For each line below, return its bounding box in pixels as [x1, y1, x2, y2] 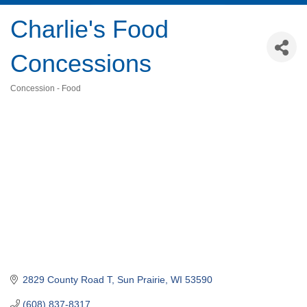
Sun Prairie [116, 273, 165, 285]
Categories [10, 93, 57, 104]
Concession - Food [10, 84, 81, 94]
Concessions [10, 49, 151, 78]
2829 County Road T [22, 273, 112, 285]
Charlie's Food [10, 15, 169, 44]
